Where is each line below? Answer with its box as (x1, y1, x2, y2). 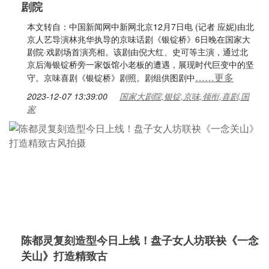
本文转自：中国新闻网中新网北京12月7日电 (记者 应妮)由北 (27, 20, 254, 32)
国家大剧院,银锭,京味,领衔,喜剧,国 (119, 90, 249, 102)
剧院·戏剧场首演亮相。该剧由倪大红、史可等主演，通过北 (27, 46, 248, 58)
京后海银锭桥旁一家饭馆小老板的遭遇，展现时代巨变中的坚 (27, 58, 254, 70)
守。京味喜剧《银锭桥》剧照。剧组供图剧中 (27, 71, 195, 83)
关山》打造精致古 (21, 248, 107, 264)
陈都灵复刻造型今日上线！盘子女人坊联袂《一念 (21, 232, 259, 248)
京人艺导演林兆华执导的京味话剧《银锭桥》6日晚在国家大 (27, 33, 250, 45)
